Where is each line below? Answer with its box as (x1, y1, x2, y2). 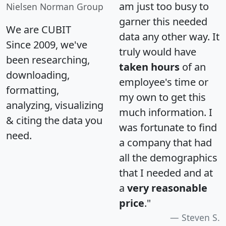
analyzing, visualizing (6, 98, 103, 112)
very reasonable (127, 181, 207, 195)
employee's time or (119, 75, 208, 89)
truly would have (119, 44, 196, 59)
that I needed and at (119, 165, 213, 180)
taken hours (119, 60, 180, 74)
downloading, (6, 68, 70, 82)
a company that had (119, 135, 212, 149)
